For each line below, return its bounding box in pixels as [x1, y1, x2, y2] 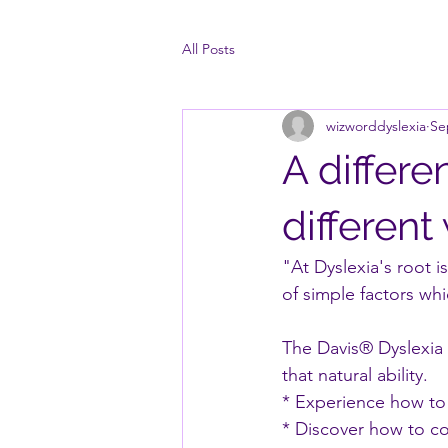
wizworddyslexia [326, 116, 426, 135]
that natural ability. [282, 364, 428, 386]
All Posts [182, 39, 235, 58]
